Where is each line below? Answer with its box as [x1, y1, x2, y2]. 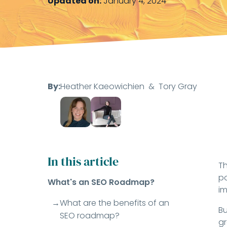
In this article [48, 153, 119, 170]
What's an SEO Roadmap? [48, 176, 155, 188]
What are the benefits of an [60, 197, 170, 209]
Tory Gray [159, 81, 198, 93]
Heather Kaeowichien [60, 81, 145, 93]
